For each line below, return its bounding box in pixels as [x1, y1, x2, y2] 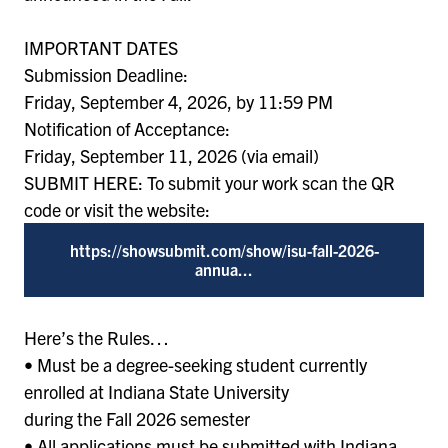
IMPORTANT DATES [24, 35, 178, 59]
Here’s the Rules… [24, 325, 169, 349]
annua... [195, 258, 253, 279]
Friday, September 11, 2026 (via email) [24, 143, 319, 167]
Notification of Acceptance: [24, 116, 230, 140]
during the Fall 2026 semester [24, 406, 250, 430]
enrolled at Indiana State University [24, 379, 289, 403]
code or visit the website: [24, 197, 210, 221]
